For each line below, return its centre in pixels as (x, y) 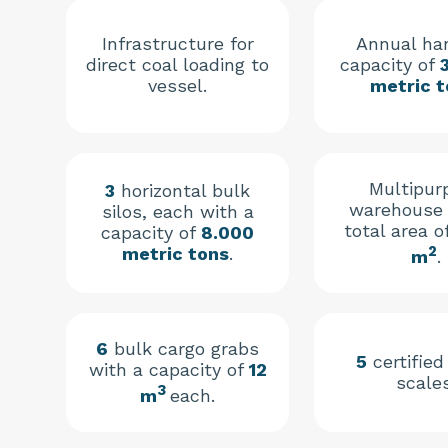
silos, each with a (177, 212)
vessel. (177, 86)
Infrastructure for (177, 44)
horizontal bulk (182, 191)
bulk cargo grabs (183, 349)
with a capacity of (168, 370)
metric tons (175, 254)
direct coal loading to (177, 65)
